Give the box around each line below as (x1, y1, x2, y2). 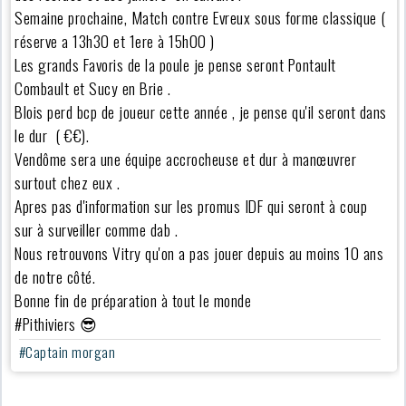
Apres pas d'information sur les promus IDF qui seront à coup (14, 193, 368, 217)
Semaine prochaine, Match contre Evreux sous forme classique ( (14, 5, 386, 29)
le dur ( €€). (14, 122, 90, 147)
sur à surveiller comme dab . (14, 217, 179, 241)
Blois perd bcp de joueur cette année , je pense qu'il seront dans (14, 99, 387, 123)
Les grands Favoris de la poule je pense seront (14, 52, 288, 76)
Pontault (287, 52, 336, 76)
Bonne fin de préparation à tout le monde (14, 287, 256, 312)
